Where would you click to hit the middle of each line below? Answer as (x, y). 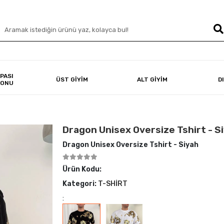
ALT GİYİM (152, 79)
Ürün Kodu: (82, 169)
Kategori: (80, 184)
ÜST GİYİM (72, 79)
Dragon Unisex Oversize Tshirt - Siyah (131, 145)
